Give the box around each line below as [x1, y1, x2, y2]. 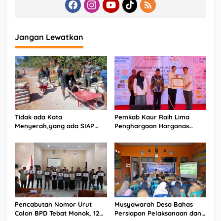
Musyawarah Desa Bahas [114, 200, 193, 209]
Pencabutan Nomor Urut [15, 200, 92, 209]
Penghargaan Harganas [114, 122, 189, 130]
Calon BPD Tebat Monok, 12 [15, 209, 99, 218]
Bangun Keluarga [114, 140, 170, 148]
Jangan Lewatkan [15, 32, 83, 42]
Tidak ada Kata [15, 113, 62, 121]
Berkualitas [114, 148, 150, 157]
